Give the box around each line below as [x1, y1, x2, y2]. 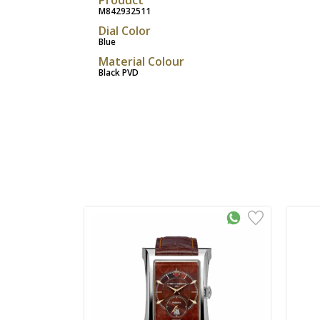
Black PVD [99, 66, 139, 79]
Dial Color [99, 22, 151, 39]
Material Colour [99, 53, 184, 69]
